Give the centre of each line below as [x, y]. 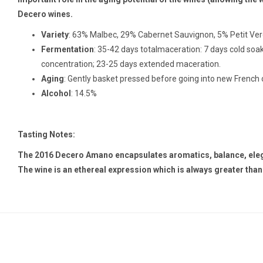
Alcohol [56, 94]
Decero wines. [45, 14]
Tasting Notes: [46, 135]
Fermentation [68, 50]
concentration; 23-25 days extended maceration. [131, 64]
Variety [55, 35]
